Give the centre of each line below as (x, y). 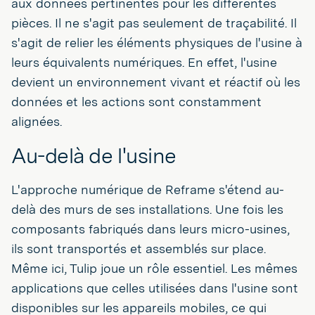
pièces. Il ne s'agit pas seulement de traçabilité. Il (154, 22)
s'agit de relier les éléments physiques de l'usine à (157, 42)
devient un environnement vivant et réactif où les (156, 82)
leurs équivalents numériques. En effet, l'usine (144, 62)
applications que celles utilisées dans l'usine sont (155, 288)
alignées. (37, 121)
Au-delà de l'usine (94, 155)
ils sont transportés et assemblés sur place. (139, 248)
